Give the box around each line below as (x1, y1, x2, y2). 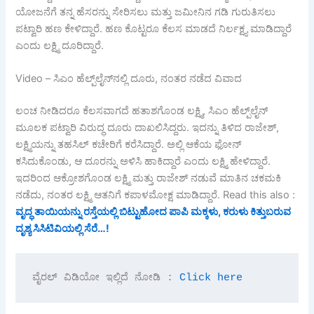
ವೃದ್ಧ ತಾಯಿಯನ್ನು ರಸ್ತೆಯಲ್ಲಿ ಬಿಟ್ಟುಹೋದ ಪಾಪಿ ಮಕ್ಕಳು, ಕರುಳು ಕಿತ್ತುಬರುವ (15, 205, 292, 218)
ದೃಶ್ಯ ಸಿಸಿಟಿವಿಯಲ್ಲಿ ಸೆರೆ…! (15, 221, 110, 235)
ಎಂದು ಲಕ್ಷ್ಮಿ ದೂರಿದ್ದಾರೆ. (15, 39, 104, 52)
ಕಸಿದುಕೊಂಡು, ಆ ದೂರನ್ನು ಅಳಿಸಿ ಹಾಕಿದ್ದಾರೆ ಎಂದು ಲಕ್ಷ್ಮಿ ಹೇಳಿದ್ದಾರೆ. (15, 154, 271, 168)
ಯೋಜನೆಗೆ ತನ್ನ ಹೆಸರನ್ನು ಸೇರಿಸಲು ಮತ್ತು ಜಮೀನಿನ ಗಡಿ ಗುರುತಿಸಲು (15, 5, 276, 18)
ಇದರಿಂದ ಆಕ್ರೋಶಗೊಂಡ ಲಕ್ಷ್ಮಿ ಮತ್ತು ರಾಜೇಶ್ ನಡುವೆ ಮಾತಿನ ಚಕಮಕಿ (15, 171, 282, 184)
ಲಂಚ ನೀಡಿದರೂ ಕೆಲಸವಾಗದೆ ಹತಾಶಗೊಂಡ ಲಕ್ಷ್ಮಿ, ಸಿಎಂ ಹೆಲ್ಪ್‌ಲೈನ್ (15, 104, 268, 117)
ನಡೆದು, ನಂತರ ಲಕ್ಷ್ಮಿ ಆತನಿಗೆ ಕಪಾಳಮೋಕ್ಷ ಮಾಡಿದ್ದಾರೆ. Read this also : (15, 188, 296, 201)
